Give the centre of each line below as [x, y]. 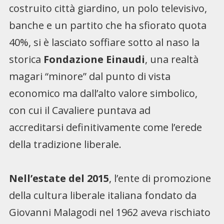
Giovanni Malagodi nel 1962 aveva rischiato [109, 212]
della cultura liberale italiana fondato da [102, 195]
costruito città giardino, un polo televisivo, [108, 8]
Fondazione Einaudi [94, 59]
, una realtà [171, 59]
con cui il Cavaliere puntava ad [79, 110]
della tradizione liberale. [65, 144]
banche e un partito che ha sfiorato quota [107, 25]
